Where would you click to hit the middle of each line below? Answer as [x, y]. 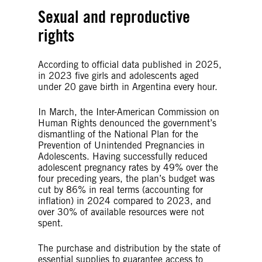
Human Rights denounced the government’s [127, 123]
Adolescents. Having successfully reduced [123, 156]
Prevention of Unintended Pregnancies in [121, 145]
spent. [51, 223]
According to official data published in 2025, [130, 64]
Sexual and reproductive [114, 16]
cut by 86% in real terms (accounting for [120, 189]
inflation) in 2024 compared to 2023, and [125, 201]
